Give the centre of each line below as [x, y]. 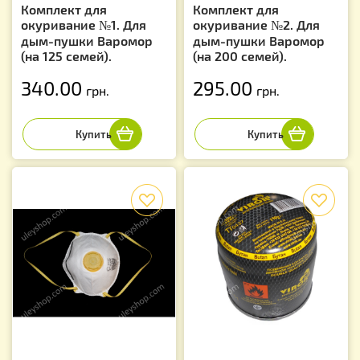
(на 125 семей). [66, 55]
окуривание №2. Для [256, 24]
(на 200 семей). [240, 55]
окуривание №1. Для [84, 24]
